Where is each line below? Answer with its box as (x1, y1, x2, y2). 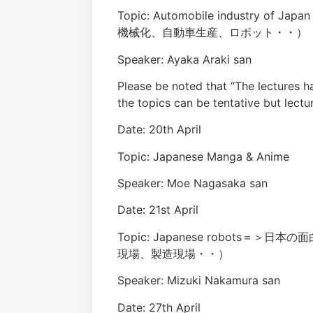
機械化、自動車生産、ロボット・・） (117, 25, 307, 40)
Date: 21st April (117, 203, 198, 217)
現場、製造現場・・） (117, 246, 229, 261)
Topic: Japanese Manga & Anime (117, 149, 289, 163)
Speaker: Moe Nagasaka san (117, 176, 268, 191)
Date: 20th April (117, 122, 201, 137)
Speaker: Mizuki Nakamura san (117, 273, 280, 288)
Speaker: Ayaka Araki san (117, 52, 252, 66)
